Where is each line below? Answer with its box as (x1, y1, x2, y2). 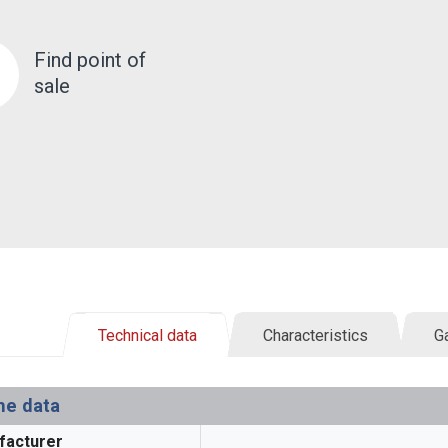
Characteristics (262, 325, 368, 345)
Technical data (97, 325, 197, 345)
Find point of (33, 48, 146, 72)
